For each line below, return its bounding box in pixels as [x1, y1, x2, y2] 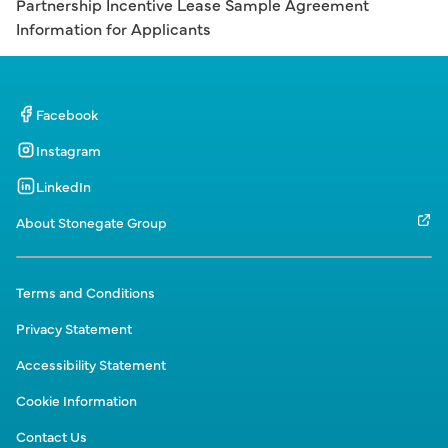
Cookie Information [16, 390, 137, 410]
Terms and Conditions [16, 282, 155, 302]
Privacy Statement [16, 318, 132, 338]
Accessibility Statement [16, 354, 166, 374]
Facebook [36, 104, 98, 124]
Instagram [36, 140, 101, 160]
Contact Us [16, 426, 87, 446]
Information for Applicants [16, 17, 211, 39]
